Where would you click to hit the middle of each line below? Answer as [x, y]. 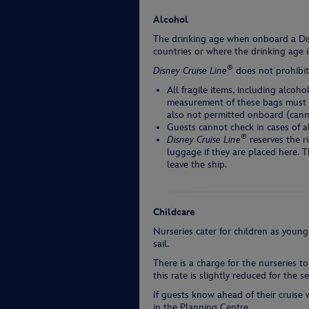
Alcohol [171, 20]
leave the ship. [197, 165]
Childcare [174, 212]
